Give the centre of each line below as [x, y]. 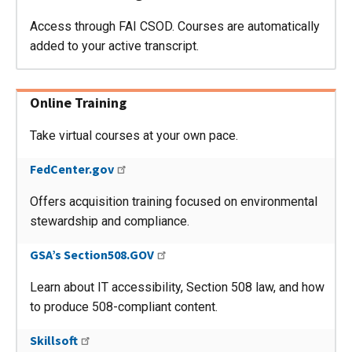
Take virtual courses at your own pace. [134, 135]
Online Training [78, 102]
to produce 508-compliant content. [124, 306]
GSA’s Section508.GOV [92, 254]
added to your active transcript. [114, 46]
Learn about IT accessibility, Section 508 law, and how [177, 287]
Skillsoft [54, 340]
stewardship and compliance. [110, 221]
